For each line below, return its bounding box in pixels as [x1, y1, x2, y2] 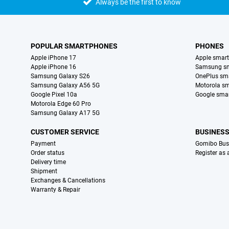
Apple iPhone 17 [31, 54, 76, 62]
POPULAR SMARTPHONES [31, 42, 118, 51]
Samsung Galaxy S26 [31, 73, 90, 80]
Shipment [31, 168, 57, 175]
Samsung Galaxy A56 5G [31, 82, 100, 89]
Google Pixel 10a [31, 91, 77, 99]
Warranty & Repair [31, 186, 80, 194]
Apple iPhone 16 [31, 63, 76, 71]
